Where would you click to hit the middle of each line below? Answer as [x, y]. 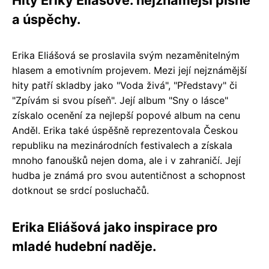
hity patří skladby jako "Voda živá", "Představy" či [125, 85]
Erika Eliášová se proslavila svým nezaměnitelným [126, 55]
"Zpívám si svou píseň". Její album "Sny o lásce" [120, 100]
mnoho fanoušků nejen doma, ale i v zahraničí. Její [126, 160]
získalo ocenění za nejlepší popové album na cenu [126, 115]
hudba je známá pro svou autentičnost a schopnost [129, 175]
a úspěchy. [46, 19]
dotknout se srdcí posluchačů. [80, 190]
